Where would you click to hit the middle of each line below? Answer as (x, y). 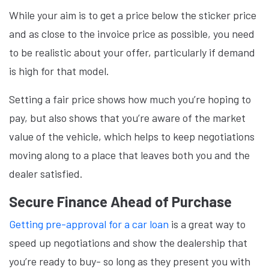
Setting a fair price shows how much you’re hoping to (130, 99)
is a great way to (207, 224)
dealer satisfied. (47, 174)
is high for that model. (60, 71)
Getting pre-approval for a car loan (89, 224)
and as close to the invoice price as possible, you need (132, 34)
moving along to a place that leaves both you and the (129, 155)
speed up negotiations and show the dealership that (128, 243)
